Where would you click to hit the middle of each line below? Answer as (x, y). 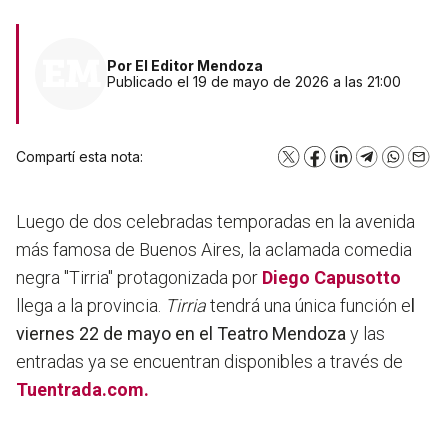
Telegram (397, 162)
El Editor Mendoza (199, 66)
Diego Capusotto (331, 278)
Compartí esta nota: (79, 157)
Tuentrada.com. (82, 390)
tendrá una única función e (310, 306)
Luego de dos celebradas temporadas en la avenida (215, 222)
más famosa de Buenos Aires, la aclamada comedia (214, 250)
